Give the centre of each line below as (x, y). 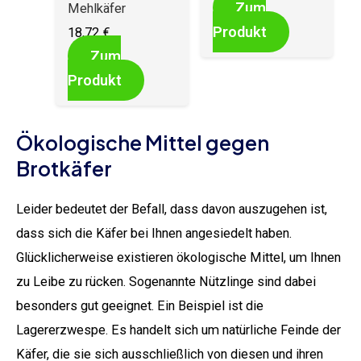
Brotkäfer (64, 169)
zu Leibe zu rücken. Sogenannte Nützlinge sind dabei (166, 282)
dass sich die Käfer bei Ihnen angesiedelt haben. (154, 234)
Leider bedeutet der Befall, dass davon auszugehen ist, (172, 210)
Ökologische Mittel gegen (143, 143)
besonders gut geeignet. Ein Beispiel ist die (140, 306)
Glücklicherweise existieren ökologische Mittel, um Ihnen (178, 258)
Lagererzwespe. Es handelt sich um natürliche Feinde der (178, 330)
